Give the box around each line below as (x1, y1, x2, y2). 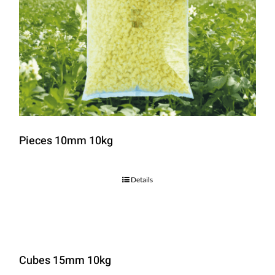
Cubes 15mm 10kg (18, 252, 111, 269)
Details (131, 175, 153, 185)
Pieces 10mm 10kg (18, 133, 113, 150)
